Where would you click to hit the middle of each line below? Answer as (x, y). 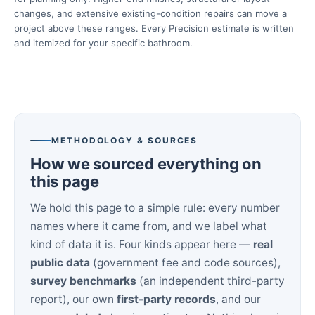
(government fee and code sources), (185, 263)
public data (60, 263)
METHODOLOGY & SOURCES (125, 140)
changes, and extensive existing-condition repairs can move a (150, 13)
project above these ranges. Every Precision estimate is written (154, 28)
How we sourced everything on (146, 164)
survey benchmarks (83, 281)
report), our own (73, 299)
